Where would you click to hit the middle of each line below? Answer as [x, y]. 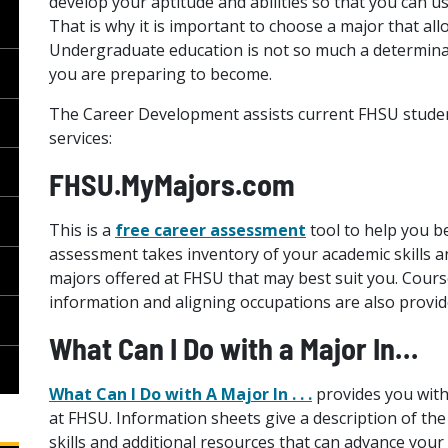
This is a [81, 230]
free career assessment [210, 230]
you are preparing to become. [160, 74]
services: [80, 138]
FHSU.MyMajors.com [171, 184]
